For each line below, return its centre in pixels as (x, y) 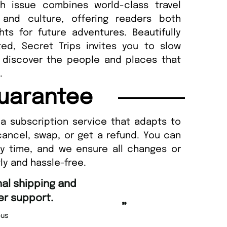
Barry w (206, 216)
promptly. (164, 198)
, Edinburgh (69, 201)
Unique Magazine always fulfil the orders (143, 184)
